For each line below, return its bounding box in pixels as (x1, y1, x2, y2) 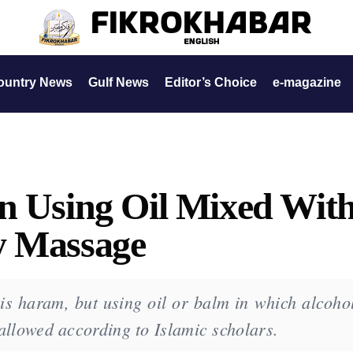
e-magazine (273, 76, 341, 89)
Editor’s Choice (165, 76, 257, 89)
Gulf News (88, 76, 149, 89)
